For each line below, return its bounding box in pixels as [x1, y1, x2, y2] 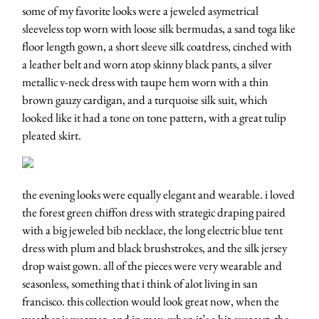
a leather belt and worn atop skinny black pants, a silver [22, 56, 272, 73]
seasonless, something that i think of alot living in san [22, 275, 258, 291]
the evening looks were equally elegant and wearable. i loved [22, 186, 295, 202]
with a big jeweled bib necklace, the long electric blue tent [22, 221, 283, 238]
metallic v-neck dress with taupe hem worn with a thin [22, 74, 268, 90]
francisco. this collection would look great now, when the [22, 293, 279, 309]
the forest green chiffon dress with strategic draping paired [22, 204, 286, 220]
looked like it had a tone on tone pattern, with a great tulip [22, 110, 286, 126]
